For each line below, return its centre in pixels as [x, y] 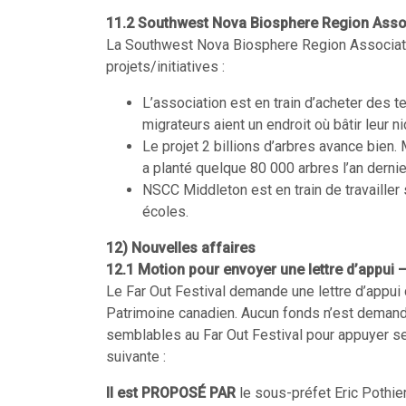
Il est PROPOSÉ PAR [173, 393]
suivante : [136, 357]
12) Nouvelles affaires [181, 248]
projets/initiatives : [165, 67]
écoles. [165, 212]
